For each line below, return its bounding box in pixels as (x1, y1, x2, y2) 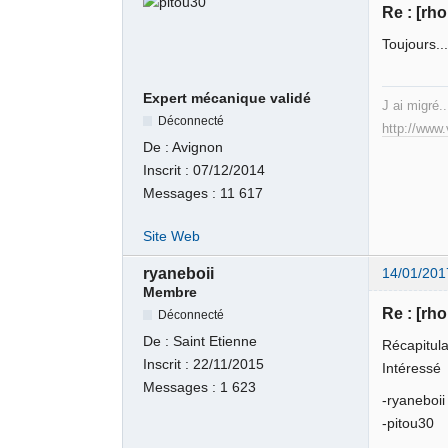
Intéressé (382, 360, 442, 376)
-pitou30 (382, 416, 435, 432)
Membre (143, 284, 198, 300)
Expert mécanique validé (143, 90, 312, 106)
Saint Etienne (173, 334, 258, 350)
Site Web (143, 229, 201, 245)
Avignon (172, 139, 224, 155)
